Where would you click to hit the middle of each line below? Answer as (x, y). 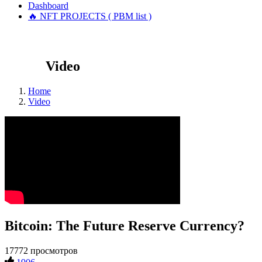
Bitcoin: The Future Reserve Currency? (125, 225)
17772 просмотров (41, 250)
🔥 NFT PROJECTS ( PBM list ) (90, 16)
